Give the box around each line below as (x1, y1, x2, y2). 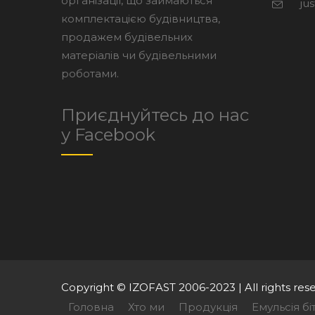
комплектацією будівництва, (61, 12, 220, 26)
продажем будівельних (61, 30, 193, 44)
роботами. (61, 67, 119, 81)
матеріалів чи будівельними (61, 49, 217, 63)
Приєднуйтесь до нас (61, 105, 249, 126)
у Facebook (61, 124, 155, 146)
